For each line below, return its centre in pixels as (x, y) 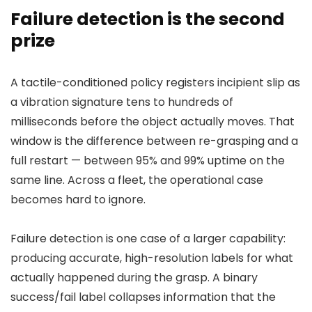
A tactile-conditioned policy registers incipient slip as (155, 83)
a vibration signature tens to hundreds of (122, 102)
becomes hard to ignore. (78, 200)
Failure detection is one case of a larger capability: (148, 239)
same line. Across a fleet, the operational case (137, 180)
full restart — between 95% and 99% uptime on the (148, 161)
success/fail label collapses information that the (143, 297)
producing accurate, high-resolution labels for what (152, 258)
